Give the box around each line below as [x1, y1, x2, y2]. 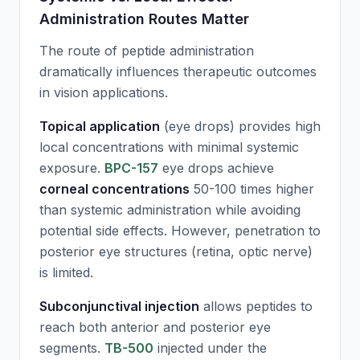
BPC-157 [104, 160, 158, 176]
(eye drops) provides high [160, 118, 321, 134]
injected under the [153, 340, 267, 356]
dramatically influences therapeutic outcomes [39, 63, 317, 80]
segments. [39, 340, 104, 356]
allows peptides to [199, 298, 313, 314]
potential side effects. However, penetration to [39, 223, 321, 239]
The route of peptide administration [39, 43, 254, 59]
